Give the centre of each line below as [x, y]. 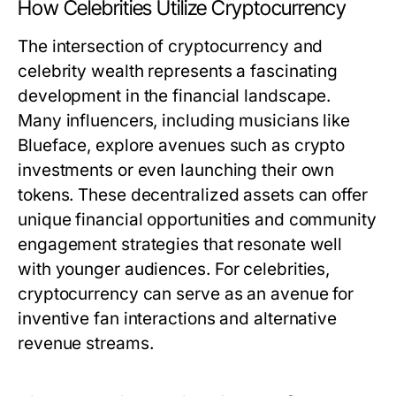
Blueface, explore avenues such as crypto [182, 145]
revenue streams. [86, 343]
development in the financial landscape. [175, 96]
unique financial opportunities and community [197, 220]
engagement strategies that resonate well [180, 244]
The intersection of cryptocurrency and [171, 46]
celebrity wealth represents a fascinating [178, 71]
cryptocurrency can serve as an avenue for [186, 294]
